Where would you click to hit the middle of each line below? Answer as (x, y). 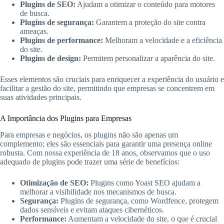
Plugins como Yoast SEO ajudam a (144, 182)
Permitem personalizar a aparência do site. (148, 58)
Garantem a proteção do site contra (150, 22)
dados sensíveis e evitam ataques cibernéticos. (92, 209)
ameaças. (34, 31)
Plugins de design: (50, 58)
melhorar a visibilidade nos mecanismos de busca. (98, 191)
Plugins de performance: (61, 40)
